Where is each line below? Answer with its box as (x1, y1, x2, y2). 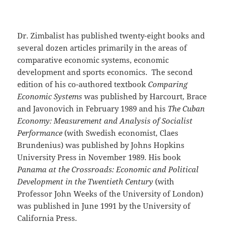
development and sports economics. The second (17, 67, 193, 78)
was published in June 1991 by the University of (17, 201, 191, 211)
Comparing (148, 79, 188, 90)
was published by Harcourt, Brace (82, 91, 207, 102)
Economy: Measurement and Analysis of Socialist (17, 116, 193, 126)
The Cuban (168, 103, 205, 114)
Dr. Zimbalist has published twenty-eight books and (17, 30, 205, 41)
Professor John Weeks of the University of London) (17, 188, 204, 199)
